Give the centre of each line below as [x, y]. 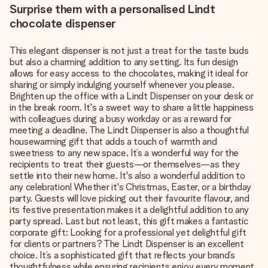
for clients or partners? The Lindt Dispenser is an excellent [127, 244]
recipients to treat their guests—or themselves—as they [125, 164]
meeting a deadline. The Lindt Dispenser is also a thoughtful [129, 130]
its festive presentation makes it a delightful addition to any [130, 210]
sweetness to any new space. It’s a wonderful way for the [124, 153]
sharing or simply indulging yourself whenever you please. [122, 85]
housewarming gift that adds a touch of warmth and [113, 141]
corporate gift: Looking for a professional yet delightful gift [128, 232]
